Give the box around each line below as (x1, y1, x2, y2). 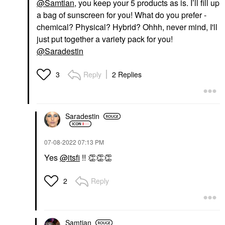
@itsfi (60, 151, 80, 163)
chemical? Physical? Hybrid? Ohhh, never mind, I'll (37, 21, 217, 33)
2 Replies (112, 69, 142, 79)
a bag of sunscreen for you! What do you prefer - (37, 9, 206, 21)
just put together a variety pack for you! (37, 33, 173, 45)
